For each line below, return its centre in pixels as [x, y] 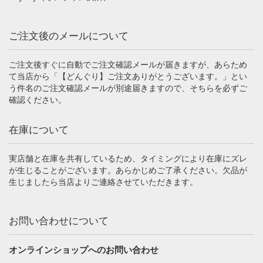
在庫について [39, 130]
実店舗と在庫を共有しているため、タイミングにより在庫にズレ [128, 159]
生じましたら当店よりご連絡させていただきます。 [103, 182]
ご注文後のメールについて [69, 36]
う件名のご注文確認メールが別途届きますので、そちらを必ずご [128, 88]
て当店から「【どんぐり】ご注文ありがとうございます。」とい [128, 77]
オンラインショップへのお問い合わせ [84, 250]
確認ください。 [38, 100]
